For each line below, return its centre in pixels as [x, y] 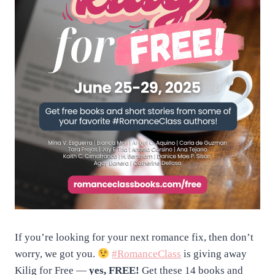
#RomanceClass [147, 254]
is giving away [214, 254]
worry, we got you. [56, 254]
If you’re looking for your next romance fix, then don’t [134, 237]
